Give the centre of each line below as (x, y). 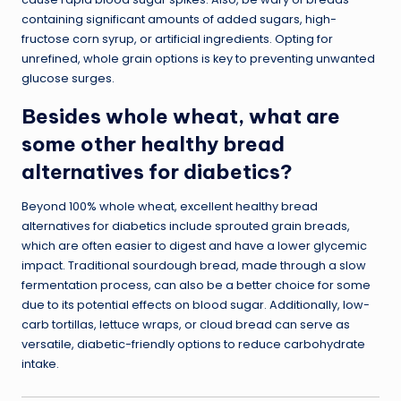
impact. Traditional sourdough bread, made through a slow (194, 265)
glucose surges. (68, 78)
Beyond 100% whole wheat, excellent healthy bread (170, 206)
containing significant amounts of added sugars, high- (179, 19)
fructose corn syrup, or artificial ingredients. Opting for (177, 38)
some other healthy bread (153, 144)
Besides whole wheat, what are (181, 116)
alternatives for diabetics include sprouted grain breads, (186, 226)
